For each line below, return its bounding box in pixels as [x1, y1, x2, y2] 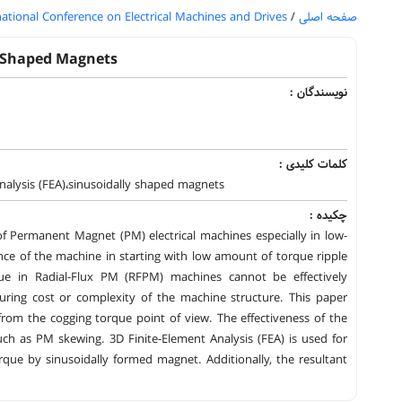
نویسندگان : [290, 83, 347, 101]
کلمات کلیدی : [279, 155, 347, 173]
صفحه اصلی [295, 8, 357, 26]
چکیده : [310, 206, 347, 224]
